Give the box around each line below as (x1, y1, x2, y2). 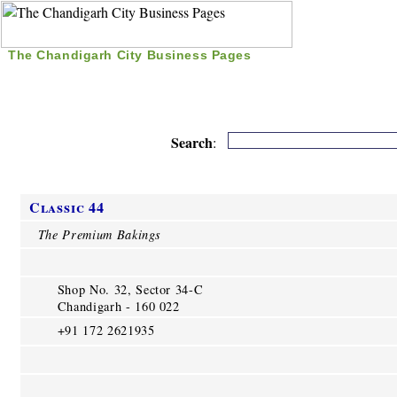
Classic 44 (28, 196, 105, 217)
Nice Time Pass (249, 66, 354, 84)
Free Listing (141, 66, 231, 84)
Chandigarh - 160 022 (57, 297, 180, 315)
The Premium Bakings (37, 225, 162, 243)
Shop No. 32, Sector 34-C (57, 280, 204, 298)
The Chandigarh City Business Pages (8, 48, 252, 62)
